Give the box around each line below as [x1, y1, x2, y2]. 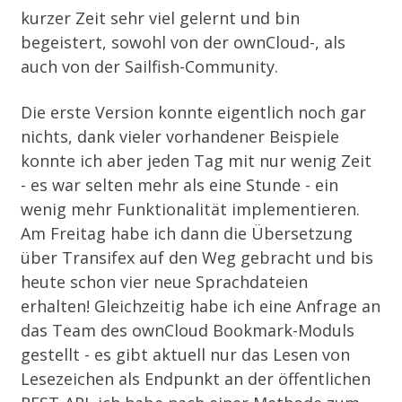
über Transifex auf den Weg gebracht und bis [21, 247, 374, 268]
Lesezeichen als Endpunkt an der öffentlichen [21, 368, 371, 389]
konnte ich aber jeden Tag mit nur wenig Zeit [21, 150, 372, 171]
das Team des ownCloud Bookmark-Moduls [21, 319, 355, 341]
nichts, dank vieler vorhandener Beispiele [21, 126, 340, 147]
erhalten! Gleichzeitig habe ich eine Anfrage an [21, 295, 381, 317]
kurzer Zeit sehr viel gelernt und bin [21, 7, 301, 29]
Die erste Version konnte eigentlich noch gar [21, 101, 367, 123]
